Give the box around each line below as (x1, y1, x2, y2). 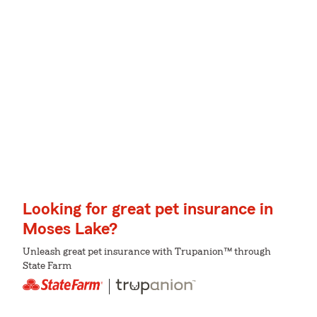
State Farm (23, 261, 71, 272)
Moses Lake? (23, 221, 117, 238)
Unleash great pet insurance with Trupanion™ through (23, 247, 271, 258)
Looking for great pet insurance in (23, 201, 273, 219)
